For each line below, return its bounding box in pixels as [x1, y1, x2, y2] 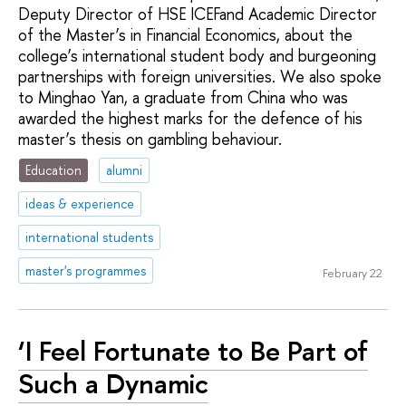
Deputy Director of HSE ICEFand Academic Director [18, 3, 377, 26]
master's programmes [25, 261, 147, 279]
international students [25, 227, 154, 246]
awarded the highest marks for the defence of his [18, 107, 362, 130]
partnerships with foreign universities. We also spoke [18, 65, 382, 89]
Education [25, 161, 82, 179]
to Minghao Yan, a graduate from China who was [18, 86, 348, 110]
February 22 [322, 265, 382, 282]
